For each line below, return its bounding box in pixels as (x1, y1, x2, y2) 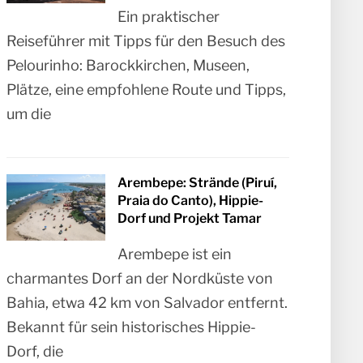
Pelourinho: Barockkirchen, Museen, (6, 57, 250, 75)
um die (6, 105, 52, 123)
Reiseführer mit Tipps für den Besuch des (6, 32, 286, 50)
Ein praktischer (117, 8, 220, 26)
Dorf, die (6, 343, 64, 361)
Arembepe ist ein (117, 246, 233, 263)
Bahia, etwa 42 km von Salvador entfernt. (6, 294, 288, 312)
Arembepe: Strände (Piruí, (117, 175, 278, 191)
